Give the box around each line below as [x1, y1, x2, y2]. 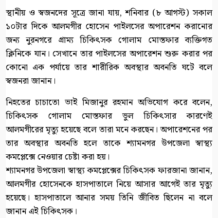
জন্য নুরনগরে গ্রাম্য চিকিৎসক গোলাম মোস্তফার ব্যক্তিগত [6, 33, 212, 48]
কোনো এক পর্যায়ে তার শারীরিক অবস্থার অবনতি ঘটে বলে [6, 60, 212, 75]
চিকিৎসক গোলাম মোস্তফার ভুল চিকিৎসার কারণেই [6, 109, 212, 124]
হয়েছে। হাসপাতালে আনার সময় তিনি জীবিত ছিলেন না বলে [6, 191, 212, 205]
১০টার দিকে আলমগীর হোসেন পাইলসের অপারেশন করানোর [6, 19, 212, 34]
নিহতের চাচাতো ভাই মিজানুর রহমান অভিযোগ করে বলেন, [6, 95, 212, 110]
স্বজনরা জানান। [6, 74, 55, 89]
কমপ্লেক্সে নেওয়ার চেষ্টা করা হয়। [6, 150, 109, 164]
